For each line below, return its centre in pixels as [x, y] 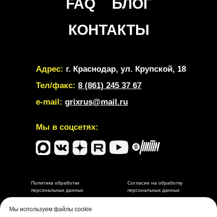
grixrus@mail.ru [96, 102]
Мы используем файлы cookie [51, 209]
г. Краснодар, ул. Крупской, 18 [125, 69]
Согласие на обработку [155, 183]
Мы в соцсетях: [67, 127]
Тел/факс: [56, 85]
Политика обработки [55, 183]
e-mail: [49, 102]
